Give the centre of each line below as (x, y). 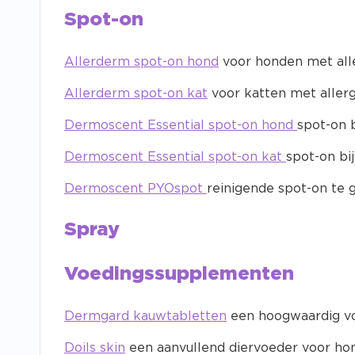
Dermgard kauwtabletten (145, 317)
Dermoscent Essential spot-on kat (175, 157)
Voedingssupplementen (179, 275)
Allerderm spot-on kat (136, 94)
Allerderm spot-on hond (141, 62)
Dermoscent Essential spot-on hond (181, 126)
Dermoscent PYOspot (136, 189)
